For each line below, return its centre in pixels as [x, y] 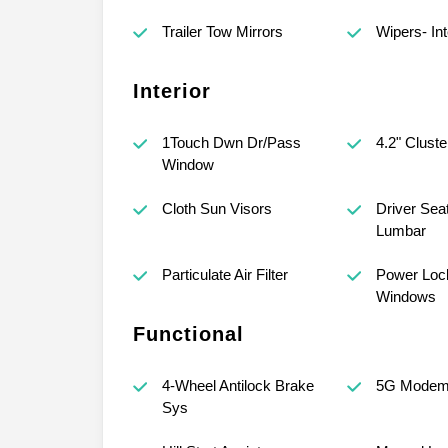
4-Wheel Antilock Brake [237, 385]
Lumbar [400, 230]
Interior [172, 90]
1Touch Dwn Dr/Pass [231, 142]
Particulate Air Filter [224, 274]
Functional [188, 333]
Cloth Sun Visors [216, 208]
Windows [405, 296]
